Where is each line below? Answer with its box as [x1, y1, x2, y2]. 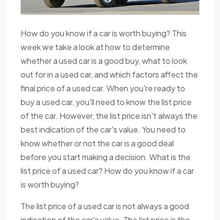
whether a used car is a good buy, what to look [21, 55, 187, 66]
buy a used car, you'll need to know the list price [21, 97, 192, 108]
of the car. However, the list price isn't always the [21, 110, 197, 121]
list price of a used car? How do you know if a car [21, 165, 194, 176]
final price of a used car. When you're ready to [21, 83, 185, 94]
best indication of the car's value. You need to [21, 124, 186, 135]
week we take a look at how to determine [21, 42, 170, 53]
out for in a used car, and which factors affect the [21, 69, 198, 80]
